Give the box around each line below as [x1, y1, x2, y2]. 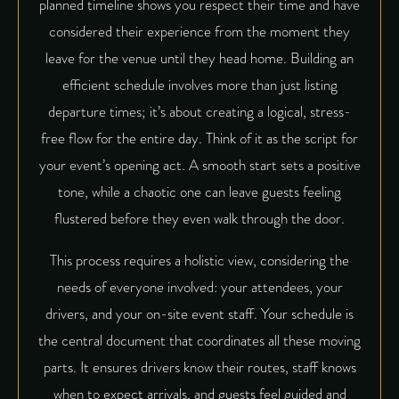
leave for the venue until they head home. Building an [45, 47, 354, 70]
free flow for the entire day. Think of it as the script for [41, 127, 358, 151]
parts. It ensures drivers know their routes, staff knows [43, 356, 356, 379]
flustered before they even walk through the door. [54, 208, 345, 231]
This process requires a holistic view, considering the [50, 249, 349, 273]
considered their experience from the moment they [49, 20, 350, 44]
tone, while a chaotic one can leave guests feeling [58, 181, 341, 204]
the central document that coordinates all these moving [38, 330, 361, 353]
